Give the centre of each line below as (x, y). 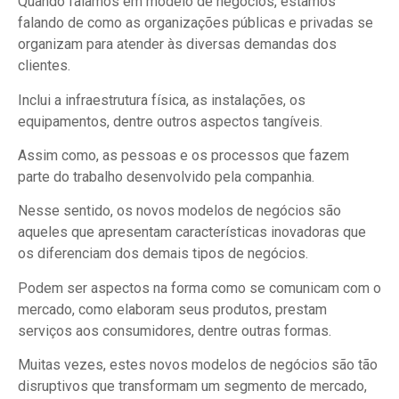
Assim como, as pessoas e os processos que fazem (183, 155)
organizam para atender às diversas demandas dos (177, 45)
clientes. (44, 66)
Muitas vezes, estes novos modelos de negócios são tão (198, 365)
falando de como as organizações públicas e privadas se (195, 23)
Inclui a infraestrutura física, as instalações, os (162, 100)
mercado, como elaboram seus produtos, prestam (172, 309)
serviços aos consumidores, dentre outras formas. (175, 330)
